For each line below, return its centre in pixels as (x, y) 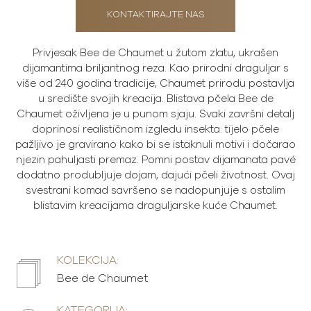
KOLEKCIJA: (88, 261)
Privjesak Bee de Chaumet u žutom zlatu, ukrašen (155, 53)
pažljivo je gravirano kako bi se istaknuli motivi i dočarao (155, 145)
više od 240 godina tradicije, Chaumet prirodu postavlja (155, 84)
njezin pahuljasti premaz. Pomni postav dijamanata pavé (155, 160)
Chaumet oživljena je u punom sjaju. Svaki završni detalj (155, 115)
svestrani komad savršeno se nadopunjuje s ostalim (155, 191)
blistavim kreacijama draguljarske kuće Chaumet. (155, 206)
